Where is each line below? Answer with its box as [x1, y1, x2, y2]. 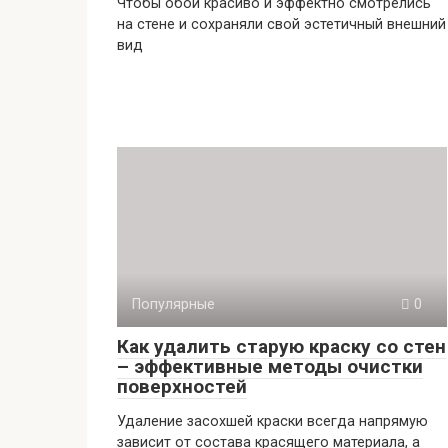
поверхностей [117, 375, 247, 398]
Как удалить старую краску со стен [117, 335, 446, 358]
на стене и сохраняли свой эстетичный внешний [117, 16, 446, 33]
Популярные [132, 296, 215, 313]
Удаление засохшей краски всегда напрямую [117, 413, 428, 430]
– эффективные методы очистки [117, 355, 423, 378]
